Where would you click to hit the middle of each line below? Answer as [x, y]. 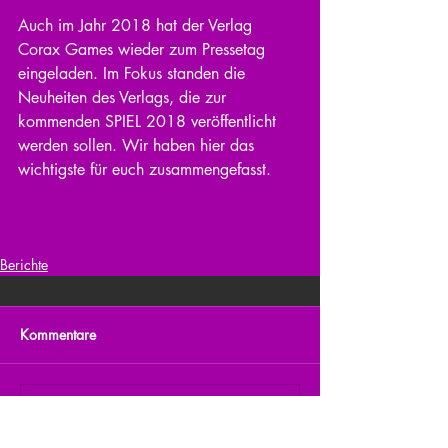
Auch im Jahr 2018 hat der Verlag [137, 25]
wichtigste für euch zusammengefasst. [144, 169]
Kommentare [58, 334]
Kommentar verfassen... [108, 413]
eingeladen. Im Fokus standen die [134, 73]
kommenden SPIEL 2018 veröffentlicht [149, 121]
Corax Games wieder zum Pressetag [144, 49]
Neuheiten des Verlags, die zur [124, 97]
